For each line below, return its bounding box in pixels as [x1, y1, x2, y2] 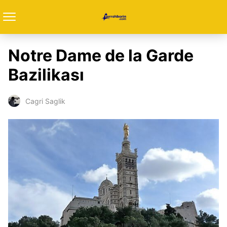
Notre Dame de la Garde [8, 46, 194, 65]
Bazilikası [8, 65, 84, 85]
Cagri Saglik [25, 96, 65, 105]
